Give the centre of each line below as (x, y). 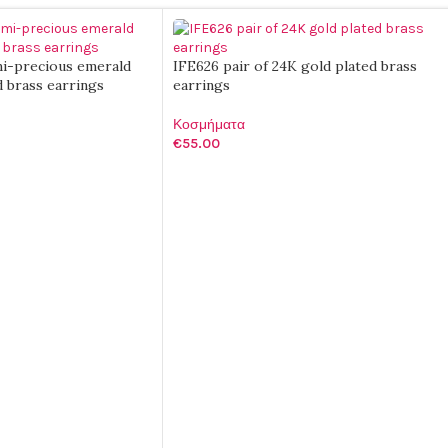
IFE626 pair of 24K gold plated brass (295, 66)
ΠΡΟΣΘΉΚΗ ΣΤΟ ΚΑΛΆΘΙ (262, 173)
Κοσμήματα (209, 124)
